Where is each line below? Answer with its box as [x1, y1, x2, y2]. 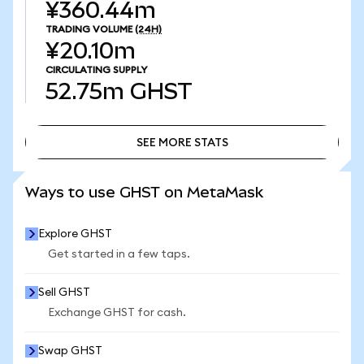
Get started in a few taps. [48, 249, 190, 260]
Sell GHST [38, 287, 90, 298]
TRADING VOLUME [45, 24, 132, 34]
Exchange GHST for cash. [48, 307, 186, 318]
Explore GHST [38, 228, 112, 240]
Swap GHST [38, 345, 102, 357]
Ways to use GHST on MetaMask [25, 184, 263, 201]
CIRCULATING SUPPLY [45, 65, 147, 75]
